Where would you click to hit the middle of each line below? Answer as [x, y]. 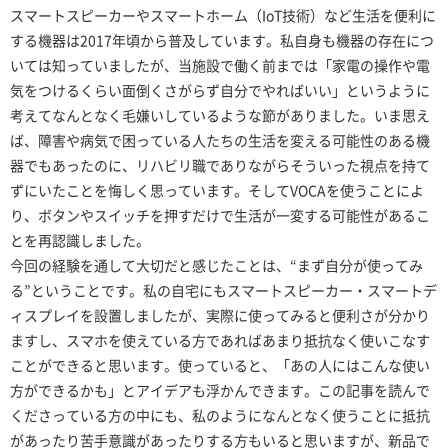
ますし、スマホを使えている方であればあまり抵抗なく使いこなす [220, 340]
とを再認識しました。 [80, 240]
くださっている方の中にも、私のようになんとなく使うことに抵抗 [220, 415]
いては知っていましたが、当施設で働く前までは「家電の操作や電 [220, 65]
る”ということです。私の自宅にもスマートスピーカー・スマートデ [223, 290]
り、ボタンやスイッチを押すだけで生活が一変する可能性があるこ [220, 215]
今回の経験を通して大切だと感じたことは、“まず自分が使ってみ [216, 265]
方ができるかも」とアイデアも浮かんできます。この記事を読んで [220, 390]
